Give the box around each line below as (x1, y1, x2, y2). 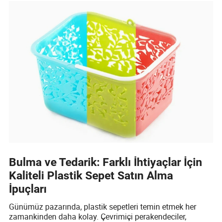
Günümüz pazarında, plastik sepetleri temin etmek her (9, 201, 197, 212)
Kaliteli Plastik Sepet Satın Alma (9, 169, 173, 183)
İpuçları (9, 182, 47, 196)
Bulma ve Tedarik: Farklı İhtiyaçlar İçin (9, 156, 203, 169)
